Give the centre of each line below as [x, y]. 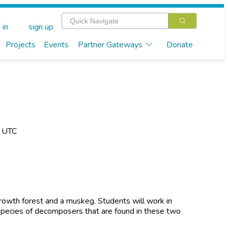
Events [56, 45]
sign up [41, 27]
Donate [179, 45]
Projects [20, 45]
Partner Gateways [110, 45]
